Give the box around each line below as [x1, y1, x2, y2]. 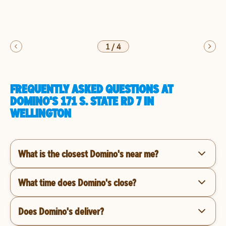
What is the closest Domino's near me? [18, 147, 158, 160]
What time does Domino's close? [18, 176, 136, 189]
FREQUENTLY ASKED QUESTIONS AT [10, 81, 173, 96]
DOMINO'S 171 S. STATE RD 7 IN [10, 93, 154, 108]
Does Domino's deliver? [18, 204, 104, 217]
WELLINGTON [10, 105, 71, 121]
